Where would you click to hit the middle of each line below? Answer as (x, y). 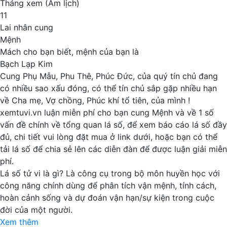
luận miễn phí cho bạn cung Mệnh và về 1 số (128, 112)
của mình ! (171, 100)
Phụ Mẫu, (42, 76)
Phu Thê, (78, 76)
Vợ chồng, (66, 100)
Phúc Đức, (117, 76)
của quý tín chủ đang (178, 76)
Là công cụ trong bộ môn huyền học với (142, 173)
